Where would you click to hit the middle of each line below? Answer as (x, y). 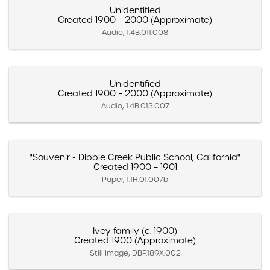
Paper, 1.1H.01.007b (135, 179)
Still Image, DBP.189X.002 (135, 253)
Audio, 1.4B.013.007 (135, 105)
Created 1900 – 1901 (135, 167)
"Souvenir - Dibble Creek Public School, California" (135, 157)
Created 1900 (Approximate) (135, 240)
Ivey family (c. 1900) (135, 231)
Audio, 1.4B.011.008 (135, 32)
